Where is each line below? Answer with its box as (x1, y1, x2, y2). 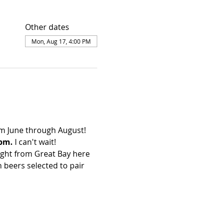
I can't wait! (14, 137, 56, 148)
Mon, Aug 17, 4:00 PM (31, 37, 91, 46)
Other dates (25, 22, 69, 33)
